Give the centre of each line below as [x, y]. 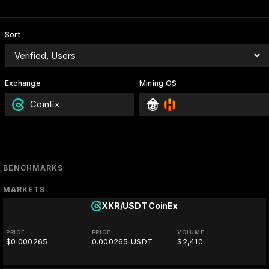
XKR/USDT [124, 206]
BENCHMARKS [33, 168]
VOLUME [191, 232]
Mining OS [158, 83]
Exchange [23, 83]
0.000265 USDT [122, 242]
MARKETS [24, 190]
